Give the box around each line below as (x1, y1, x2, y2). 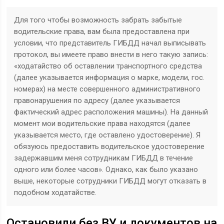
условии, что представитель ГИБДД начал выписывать (14, 38, 206, 48)
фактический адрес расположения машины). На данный (14, 107, 208, 117)
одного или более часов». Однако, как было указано (14, 165, 198, 174)
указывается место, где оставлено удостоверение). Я (14, 130, 201, 140)
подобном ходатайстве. (14, 188, 97, 197)
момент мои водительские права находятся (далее (14, 119, 191, 128)
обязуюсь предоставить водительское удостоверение (14, 142, 205, 151)
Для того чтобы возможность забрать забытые (14, 15, 182, 25)
